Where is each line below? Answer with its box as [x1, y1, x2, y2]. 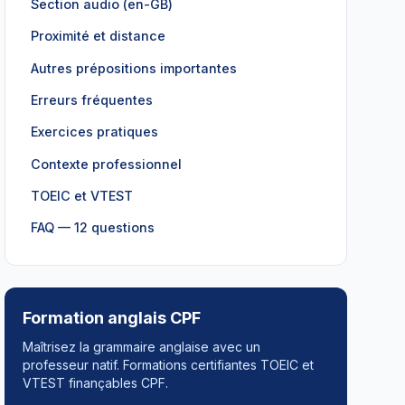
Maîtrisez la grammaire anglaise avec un [23, 338, 261, 354]
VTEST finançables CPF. [23, 374, 169, 391]
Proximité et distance [31, 28, 166, 44]
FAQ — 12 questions [31, 220, 155, 236]
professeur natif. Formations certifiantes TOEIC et [23, 356, 315, 372]
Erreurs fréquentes [31, 91, 154, 108]
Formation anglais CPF [23, 307, 202, 327]
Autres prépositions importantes [31, 60, 238, 76]
